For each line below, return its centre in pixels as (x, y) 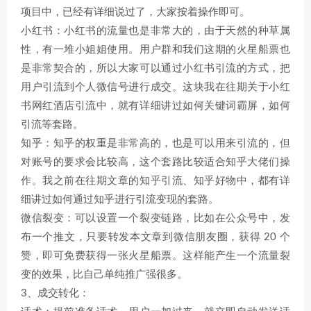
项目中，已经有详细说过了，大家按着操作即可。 (135, 12)
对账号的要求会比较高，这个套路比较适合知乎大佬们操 (155, 162)
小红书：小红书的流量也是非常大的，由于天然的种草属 (155, 31)
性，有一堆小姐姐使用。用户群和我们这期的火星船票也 (155, 50)
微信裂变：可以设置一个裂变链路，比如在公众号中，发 (155, 218)
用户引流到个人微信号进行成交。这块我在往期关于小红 (155, 87)
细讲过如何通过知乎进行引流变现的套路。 (120, 200)
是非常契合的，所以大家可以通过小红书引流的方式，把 (155, 68)
